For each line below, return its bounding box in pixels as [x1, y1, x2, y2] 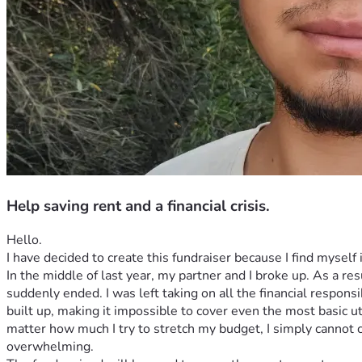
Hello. [6, 231, 42, 250]
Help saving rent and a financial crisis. [6, 195, 270, 217]
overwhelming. [6, 338, 94, 356]
